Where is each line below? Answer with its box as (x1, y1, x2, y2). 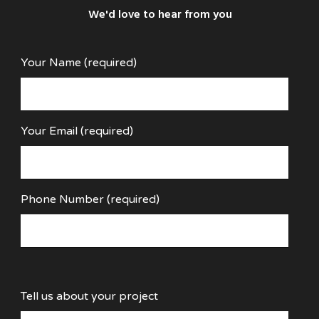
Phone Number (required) (21, 192, 159, 207)
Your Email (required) (21, 124, 133, 139)
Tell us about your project (21, 289, 158, 304)
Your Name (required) (21, 56, 137, 70)
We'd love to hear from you (88, 6, 232, 25)
